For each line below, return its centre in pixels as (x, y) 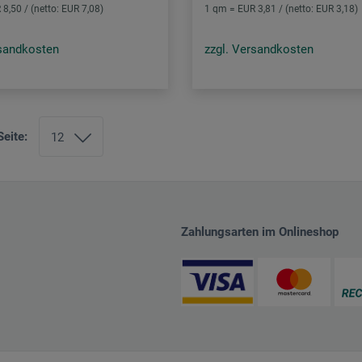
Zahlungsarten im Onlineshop (260, 232)
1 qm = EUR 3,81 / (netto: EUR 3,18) (282, 9)
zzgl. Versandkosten (259, 50)
